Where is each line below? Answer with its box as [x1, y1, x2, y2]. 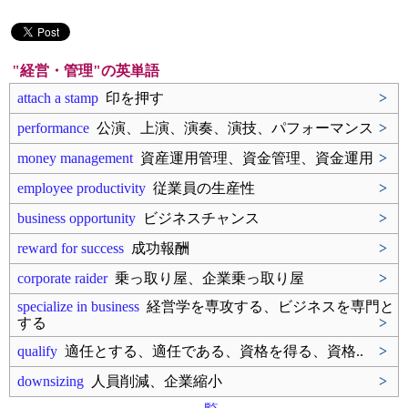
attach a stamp [17, 90, 98, 106]
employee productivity [17, 180, 146, 196]
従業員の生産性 [146, 180, 255, 196]
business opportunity [17, 210, 136, 226]
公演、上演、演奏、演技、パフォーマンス [89, 120, 373, 136]
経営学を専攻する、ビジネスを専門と [139, 299, 394, 314]
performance [17, 120, 89, 136]
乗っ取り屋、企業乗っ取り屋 [107, 270, 304, 286]
